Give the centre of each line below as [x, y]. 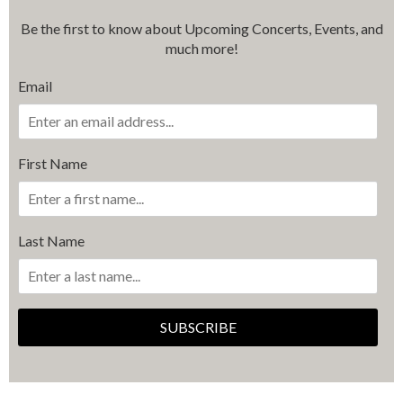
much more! [201, 49]
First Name [53, 164]
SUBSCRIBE [198, 327]
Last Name [51, 241]
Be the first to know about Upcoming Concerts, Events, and [201, 29]
